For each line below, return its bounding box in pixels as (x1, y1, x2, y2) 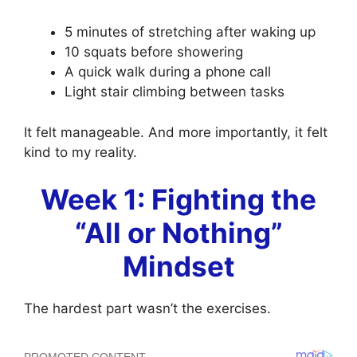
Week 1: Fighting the (41, 182, 316, 217)
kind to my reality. (24, 143, 137, 160)
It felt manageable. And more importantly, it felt (24, 124, 328, 140)
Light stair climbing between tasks (65, 84, 284, 100)
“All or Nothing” (74, 216, 283, 250)
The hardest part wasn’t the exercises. (24, 300, 271, 317)
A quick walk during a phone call (65, 64, 271, 80)
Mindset (122, 249, 235, 284)
